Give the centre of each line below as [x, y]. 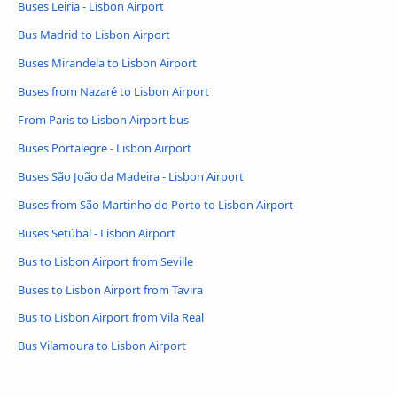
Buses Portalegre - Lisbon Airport [105, 148]
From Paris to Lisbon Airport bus [103, 119]
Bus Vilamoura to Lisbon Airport [102, 346]
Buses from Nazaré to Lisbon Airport [113, 91]
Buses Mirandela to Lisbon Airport [107, 62]
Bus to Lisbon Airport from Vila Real [111, 318]
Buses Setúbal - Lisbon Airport [97, 233]
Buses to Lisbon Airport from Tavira [110, 289]
